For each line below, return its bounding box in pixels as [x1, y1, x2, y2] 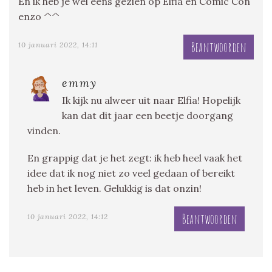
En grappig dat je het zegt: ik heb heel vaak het [27, 151, 242, 164]
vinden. [27, 124, 61, 137]
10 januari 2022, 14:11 [18, 39, 98, 49]
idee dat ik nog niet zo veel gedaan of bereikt [27, 166, 235, 179]
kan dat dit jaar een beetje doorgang [62, 109, 233, 121]
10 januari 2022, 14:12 [27, 211, 108, 221]
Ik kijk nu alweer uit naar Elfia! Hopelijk [62, 93, 240, 106]
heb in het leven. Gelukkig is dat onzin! [27, 182, 202, 194]
